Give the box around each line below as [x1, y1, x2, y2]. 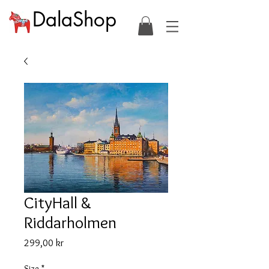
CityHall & [24, 192, 91, 213]
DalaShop [32, 7, 116, 32]
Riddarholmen [24, 212, 116, 233]
